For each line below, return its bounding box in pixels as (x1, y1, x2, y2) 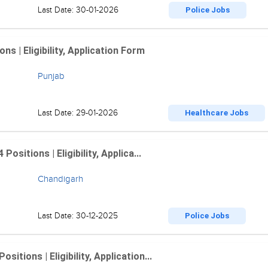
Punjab (37, 71, 65, 81)
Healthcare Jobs (184, 108, 248, 117)
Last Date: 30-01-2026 (37, 5, 121, 15)
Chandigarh (37, 173, 83, 184)
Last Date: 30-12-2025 (37, 211, 120, 221)
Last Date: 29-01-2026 (37, 108, 120, 118)
